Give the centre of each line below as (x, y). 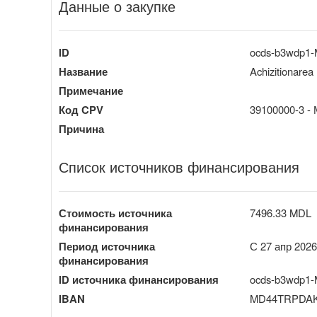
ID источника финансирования (139, 279)
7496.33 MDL (281, 212)
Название (83, 71)
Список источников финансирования (179, 166)
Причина (81, 128)
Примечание (91, 90)
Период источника (107, 246)
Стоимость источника (115, 213)
